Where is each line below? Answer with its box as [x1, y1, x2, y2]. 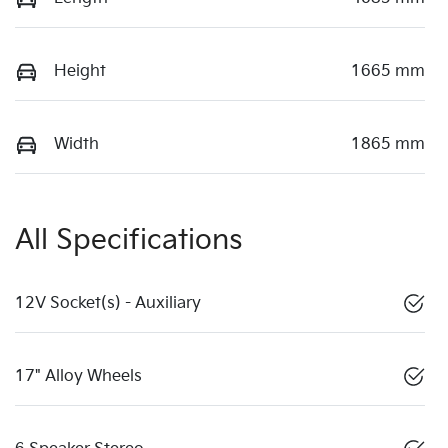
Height [54, 61, 106, 81]
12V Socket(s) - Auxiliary [15, 293, 201, 313]
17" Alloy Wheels [15, 366, 142, 386]
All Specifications [15, 223, 243, 257]
